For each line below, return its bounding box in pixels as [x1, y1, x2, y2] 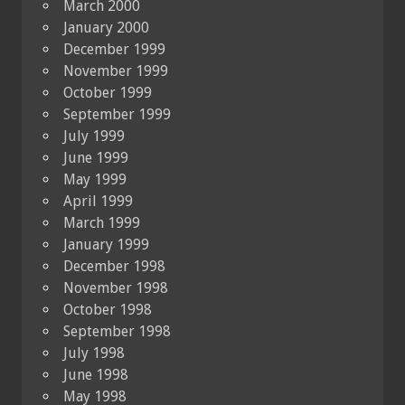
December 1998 [63, 257, 165, 275]
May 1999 [63, 170, 127, 188]
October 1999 [63, 83, 152, 101]
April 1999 [63, 192, 133, 210]
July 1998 [63, 344, 125, 362]
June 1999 [63, 148, 128, 166]
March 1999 [63, 213, 140, 231]
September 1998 [63, 322, 171, 340]
